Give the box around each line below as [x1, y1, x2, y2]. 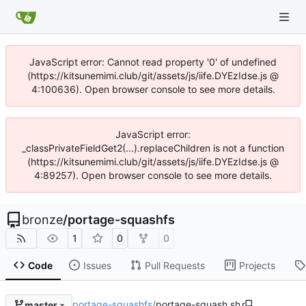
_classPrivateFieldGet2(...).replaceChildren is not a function [22, 142, 284, 154]
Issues [83, 259, 111, 271]
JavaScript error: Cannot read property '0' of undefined [29, 56, 277, 68]
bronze [22, 212, 63, 227]
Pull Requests [144, 259, 205, 271]
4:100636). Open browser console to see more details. [31, 83, 275, 95]
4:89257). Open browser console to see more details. [34, 169, 272, 181]
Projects [238, 259, 275, 271]
